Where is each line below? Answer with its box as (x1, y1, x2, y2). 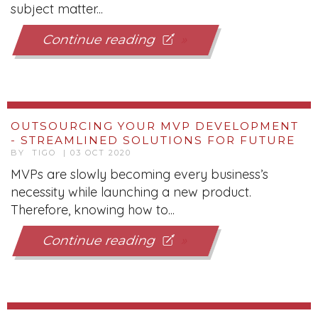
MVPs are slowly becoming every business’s (11, 166, 268, 182)
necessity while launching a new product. (11, 184, 251, 200)
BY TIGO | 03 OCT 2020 (11, 148, 131, 158)
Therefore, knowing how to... (11, 202, 175, 218)
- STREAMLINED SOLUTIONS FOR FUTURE (11, 133, 295, 147)
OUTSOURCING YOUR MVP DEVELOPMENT (11, 119, 299, 133)
